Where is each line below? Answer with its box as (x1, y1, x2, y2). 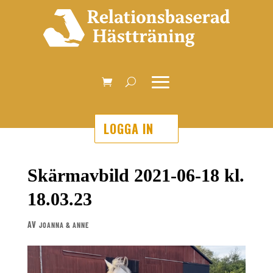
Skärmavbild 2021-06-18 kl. (27, 165, 244, 186)
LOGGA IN (104, 119, 154, 138)
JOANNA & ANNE (38, 221, 89, 230)
